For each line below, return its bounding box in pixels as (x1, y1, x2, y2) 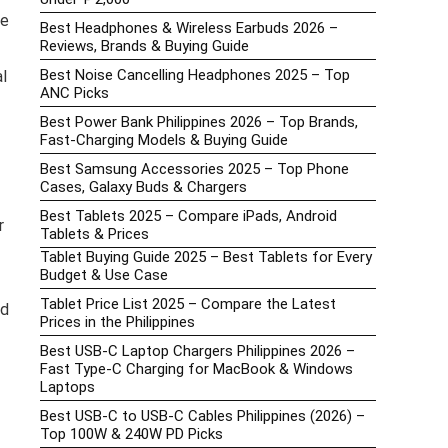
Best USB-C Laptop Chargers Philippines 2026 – (40, 342, 355, 361)
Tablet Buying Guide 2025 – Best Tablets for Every (40, 248, 372, 267)
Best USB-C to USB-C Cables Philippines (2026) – (40, 407, 365, 426)
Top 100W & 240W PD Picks (40, 425, 223, 444)
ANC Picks (40, 84, 109, 103)
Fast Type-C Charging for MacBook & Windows (40, 360, 353, 379)
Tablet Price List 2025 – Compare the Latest (40, 295, 336, 314)
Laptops (40, 378, 95, 397)
